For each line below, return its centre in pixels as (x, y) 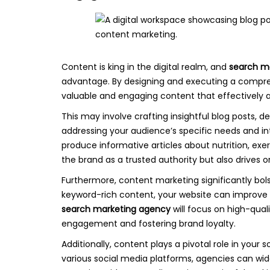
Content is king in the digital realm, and (145, 67)
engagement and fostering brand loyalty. (149, 224)
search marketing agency (116, 209)
